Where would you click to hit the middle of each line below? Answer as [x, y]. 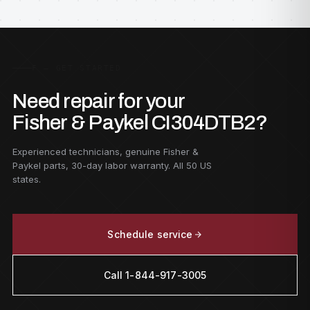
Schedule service [150, 234]
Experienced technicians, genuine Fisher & [106, 152]
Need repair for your [99, 101]
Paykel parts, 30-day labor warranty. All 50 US [112, 165]
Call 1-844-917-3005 [155, 275]
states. [27, 179]
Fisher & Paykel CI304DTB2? [140, 122]
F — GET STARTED [77, 68]
